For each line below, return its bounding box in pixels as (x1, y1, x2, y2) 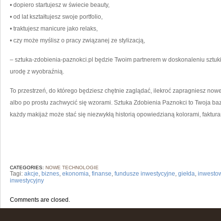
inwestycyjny (10, 177, 44, 184)
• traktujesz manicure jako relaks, (10, 25, 98, 32)
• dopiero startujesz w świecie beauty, (10, 1, 110, 8)
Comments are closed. (10, 196, 70, 203)
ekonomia (62, 170, 89, 177)
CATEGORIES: (10, 165, 45, 170)
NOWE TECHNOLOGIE (45, 165, 99, 170)
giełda (178, 170, 195, 177)
